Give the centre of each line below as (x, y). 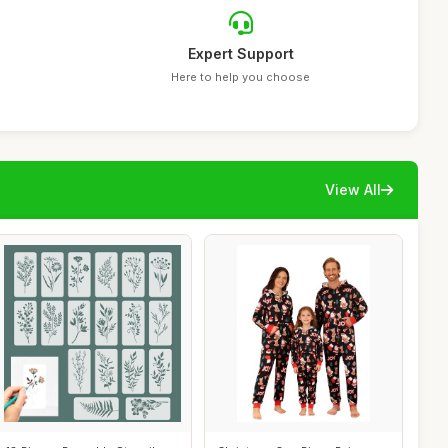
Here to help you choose (241, 77)
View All (353, 189)
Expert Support (240, 53)
